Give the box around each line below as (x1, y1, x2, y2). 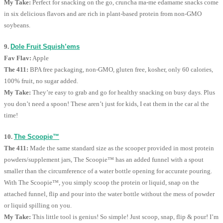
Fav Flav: (4, 54, 31, 62)
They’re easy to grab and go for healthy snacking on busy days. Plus (31, 89, 215, 97)
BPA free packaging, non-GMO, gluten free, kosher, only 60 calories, (28, 66, 213, 74)
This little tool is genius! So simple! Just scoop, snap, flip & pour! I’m (31, 213, 219, 221)
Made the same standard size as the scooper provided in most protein (28, 144, 214, 152)
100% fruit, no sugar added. (4, 77, 78, 85)
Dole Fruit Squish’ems (10, 43, 80, 51)
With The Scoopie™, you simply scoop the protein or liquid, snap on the (4, 179, 199, 187)
